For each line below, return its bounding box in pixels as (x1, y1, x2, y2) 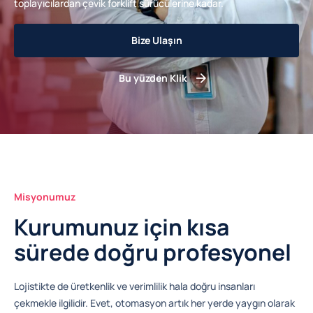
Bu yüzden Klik (119, 71, 187, 85)
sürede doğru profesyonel (14, 237, 291, 268)
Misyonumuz (14, 190, 75, 203)
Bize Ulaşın (131, 34, 182, 47)
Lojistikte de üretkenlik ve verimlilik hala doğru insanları (14, 279, 255, 293)
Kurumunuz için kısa (14, 212, 229, 242)
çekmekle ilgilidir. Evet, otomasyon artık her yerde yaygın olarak (14, 296, 295, 310)
